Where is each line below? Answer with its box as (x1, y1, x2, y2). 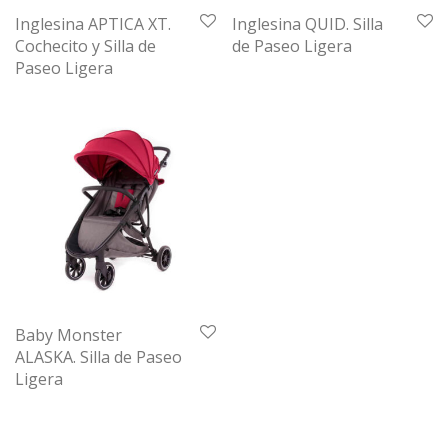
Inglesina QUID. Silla (232, 13, 383, 35)
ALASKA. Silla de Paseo (15, 346, 182, 368)
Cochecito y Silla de (15, 35, 156, 57)
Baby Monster (15, 324, 122, 346)
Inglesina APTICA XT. (15, 13, 171, 35)
